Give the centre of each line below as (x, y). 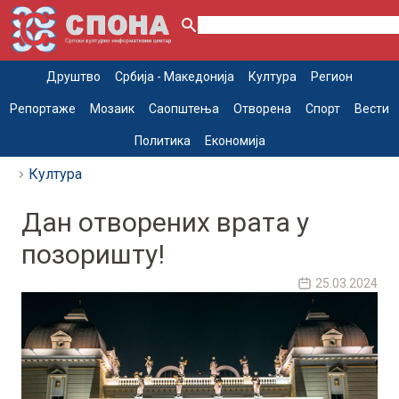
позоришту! (93, 255)
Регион (332, 77)
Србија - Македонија (175, 77)
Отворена (262, 109)
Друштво (73, 77)
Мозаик (112, 109)
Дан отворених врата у (165, 223)
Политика (162, 141)
